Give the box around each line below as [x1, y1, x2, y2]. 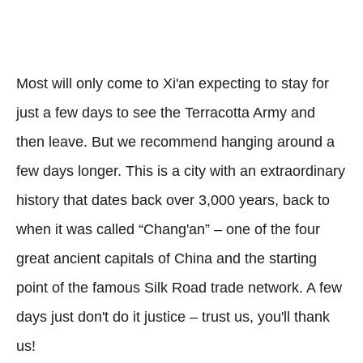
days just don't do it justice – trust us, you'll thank [16, 308, 330, 325]
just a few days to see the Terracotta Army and [16, 104, 315, 121]
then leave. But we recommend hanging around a [16, 133, 335, 150]
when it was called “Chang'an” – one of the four [16, 220, 320, 237]
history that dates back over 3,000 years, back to [16, 191, 330, 208]
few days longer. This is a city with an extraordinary [16, 162, 345, 179]
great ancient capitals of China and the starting [16, 250, 317, 267]
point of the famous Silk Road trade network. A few [16, 279, 342, 296]
